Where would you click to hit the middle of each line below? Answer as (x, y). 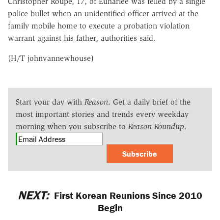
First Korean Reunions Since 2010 (127, 195)
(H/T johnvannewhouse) (51, 58)
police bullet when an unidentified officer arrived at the (103, 13)
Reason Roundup (156, 126)
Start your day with (50, 102)
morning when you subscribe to (72, 126)
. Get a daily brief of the (149, 102)
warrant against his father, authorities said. (82, 38)
